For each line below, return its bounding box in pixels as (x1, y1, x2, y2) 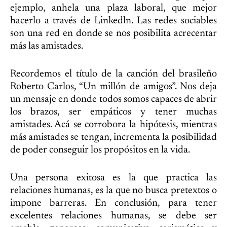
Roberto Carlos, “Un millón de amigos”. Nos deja (10, 82, 217, 92)
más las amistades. (10, 41, 83, 51)
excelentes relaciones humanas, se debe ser (10, 211, 217, 221)
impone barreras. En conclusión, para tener (10, 198, 217, 208)
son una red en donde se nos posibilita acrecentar (10, 28, 217, 39)
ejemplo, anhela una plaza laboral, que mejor (10, 3, 217, 13)
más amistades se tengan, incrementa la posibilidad (10, 132, 217, 142)
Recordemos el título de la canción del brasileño (10, 69, 217, 79)
